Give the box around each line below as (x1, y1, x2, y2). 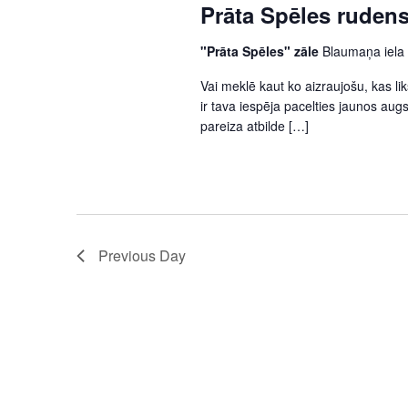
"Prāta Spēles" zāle (199, 41, 322, 60)
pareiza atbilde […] (199, 116, 309, 135)
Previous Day (98, 245, 186, 267)
